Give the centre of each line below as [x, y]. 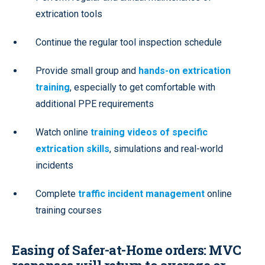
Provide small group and [87, 71]
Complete [57, 194]
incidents [54, 166]
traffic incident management [141, 194]
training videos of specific [149, 132]
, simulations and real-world [166, 149]
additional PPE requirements [95, 104]
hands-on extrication [185, 71]
